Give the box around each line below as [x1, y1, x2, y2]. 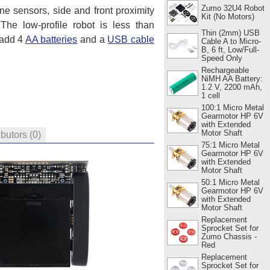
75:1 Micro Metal [201, 140, 260, 149]
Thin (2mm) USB [201, 28, 260, 37]
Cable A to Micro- [201, 36, 261, 46]
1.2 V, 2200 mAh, [201, 82, 262, 92]
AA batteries [25, 34, 78, 45]
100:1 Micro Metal [201, 102, 264, 112]
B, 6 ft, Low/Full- [201, 45, 259, 54]
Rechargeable [201, 65, 249, 75]
